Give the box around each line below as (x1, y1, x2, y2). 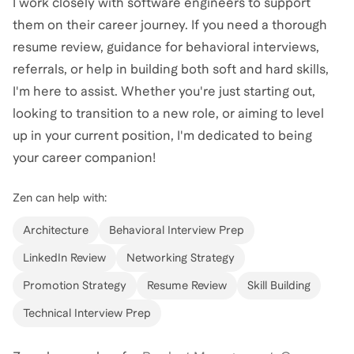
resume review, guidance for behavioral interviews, (13, 40, 319, 55)
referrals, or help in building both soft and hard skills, (13, 62, 329, 77)
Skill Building (247, 279, 311, 292)
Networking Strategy (126, 251, 235, 265)
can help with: (32, 191, 107, 205)
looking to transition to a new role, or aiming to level (13, 106, 324, 122)
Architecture (23, 224, 88, 237)
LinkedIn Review (23, 251, 106, 265)
